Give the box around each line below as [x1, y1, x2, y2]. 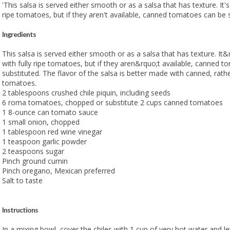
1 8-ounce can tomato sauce [2, 107, 98, 117]
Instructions [2, 205, 38, 214]
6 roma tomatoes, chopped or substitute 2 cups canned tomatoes [2, 97, 223, 107]
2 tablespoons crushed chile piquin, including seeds [2, 87, 170, 98]
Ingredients [2, 29, 36, 39]
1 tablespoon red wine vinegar [2, 126, 102, 137]
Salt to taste [2, 175, 43, 185]
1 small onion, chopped [2, 117, 80, 127]
